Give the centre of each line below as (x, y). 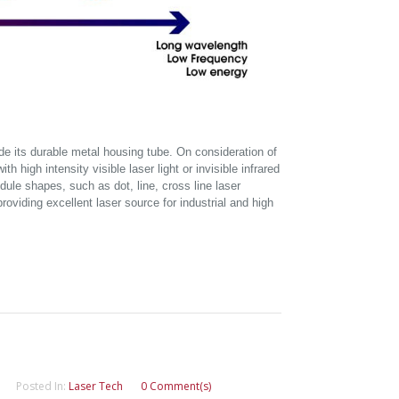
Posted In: (42, 387)
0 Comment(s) (176, 387)
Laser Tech (96, 387)
